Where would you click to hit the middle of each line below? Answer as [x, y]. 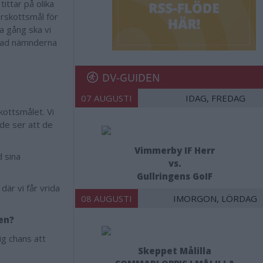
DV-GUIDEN [131, 77]
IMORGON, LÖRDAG [215, 198]
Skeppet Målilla [175, 251]
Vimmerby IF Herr [175, 150]
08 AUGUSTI [107, 198]
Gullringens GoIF [175, 176]
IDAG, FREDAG [215, 98]
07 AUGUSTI [107, 98]
